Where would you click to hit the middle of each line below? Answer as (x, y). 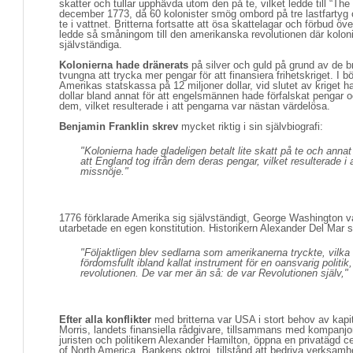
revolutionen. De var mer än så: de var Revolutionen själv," (214, 273)
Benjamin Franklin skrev (119, 126)
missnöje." (104, 171)
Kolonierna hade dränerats (124, 65)
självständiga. (91, 45)
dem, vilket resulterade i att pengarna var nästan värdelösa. (195, 106)
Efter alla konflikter (105, 320)
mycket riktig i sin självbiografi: (251, 126)
